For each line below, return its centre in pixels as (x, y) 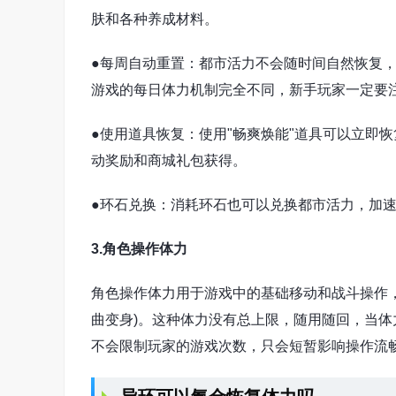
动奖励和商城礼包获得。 (169, 160)
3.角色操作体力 (139, 249)
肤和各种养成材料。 (155, 19)
